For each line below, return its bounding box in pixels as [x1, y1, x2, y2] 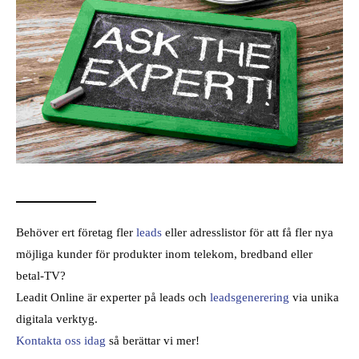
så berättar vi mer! [106, 333, 200, 347]
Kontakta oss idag [16, 333, 106, 347]
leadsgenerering [210, 289, 289, 304]
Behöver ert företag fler [16, 224, 136, 239]
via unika [289, 289, 339, 304]
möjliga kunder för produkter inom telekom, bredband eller [16, 246, 313, 260]
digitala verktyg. [16, 311, 98, 325]
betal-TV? [16, 268, 66, 282]
